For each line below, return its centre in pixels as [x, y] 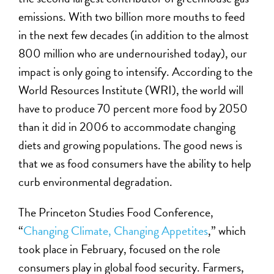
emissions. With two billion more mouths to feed [132, 16]
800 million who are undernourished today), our [133, 53]
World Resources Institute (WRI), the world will [131, 90]
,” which [227, 230]
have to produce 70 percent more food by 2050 [133, 108]
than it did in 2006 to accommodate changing [127, 126]
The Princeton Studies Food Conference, [116, 212]
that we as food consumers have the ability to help [135, 163]
